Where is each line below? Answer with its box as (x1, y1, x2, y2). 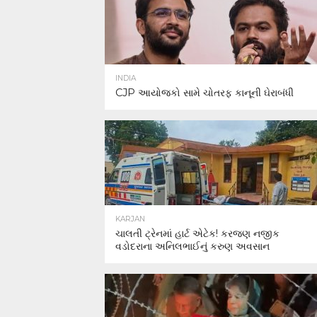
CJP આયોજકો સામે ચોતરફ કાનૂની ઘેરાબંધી (115, 86, 294, 99)
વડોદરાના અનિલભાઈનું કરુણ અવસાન (115, 240, 270, 253)
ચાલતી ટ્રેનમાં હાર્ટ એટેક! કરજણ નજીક (115, 227, 279, 240)
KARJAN (115, 214, 145, 224)
